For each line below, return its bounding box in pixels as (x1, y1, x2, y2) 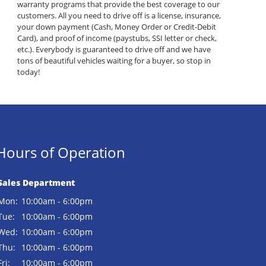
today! (17, 66, 40, 78)
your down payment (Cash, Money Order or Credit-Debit (17, 21, 216, 33)
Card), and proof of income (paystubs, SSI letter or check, (17, 33, 217, 44)
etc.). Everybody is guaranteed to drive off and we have (17, 44, 211, 55)
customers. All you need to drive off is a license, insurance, (17, 10, 221, 21)
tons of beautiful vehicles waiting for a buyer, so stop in (17, 55, 211, 66)
